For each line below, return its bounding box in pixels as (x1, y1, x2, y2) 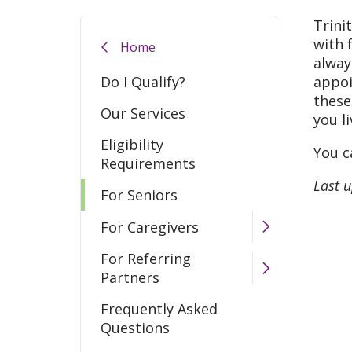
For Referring (101, 249, 191, 268)
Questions (101, 318, 170, 337)
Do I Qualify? (101, 72, 185, 91)
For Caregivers (101, 217, 199, 236)
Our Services (101, 104, 185, 123)
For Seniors (101, 185, 178, 204)
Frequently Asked (101, 299, 218, 318)
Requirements (101, 154, 196, 173)
